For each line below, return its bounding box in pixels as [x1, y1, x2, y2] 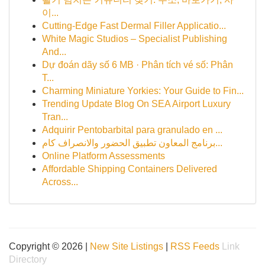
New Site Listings [90, 241, 163, 251]
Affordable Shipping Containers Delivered [42, 164, 217, 174]
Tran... [42, 112, 68, 122]
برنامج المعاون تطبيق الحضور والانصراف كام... [215, 138, 222, 148]
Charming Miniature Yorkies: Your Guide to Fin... [42, 86, 244, 96]
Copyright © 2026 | [9, 241, 90, 251]
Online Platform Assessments [42, 151, 165, 161]
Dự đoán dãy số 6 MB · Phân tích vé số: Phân [42, 60, 233, 70]
